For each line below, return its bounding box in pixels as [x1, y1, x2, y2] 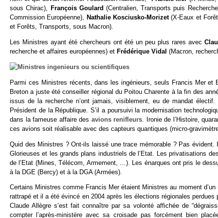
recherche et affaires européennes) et [10, 48, 117, 55]
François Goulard [50, 4, 106, 12]
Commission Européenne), [10, 14, 87, 21]
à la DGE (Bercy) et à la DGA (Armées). [10, 168, 122, 176]
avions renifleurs [91, 115, 143, 123]
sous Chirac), [10, 4, 51, 12]
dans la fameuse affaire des [10, 115, 91, 123]
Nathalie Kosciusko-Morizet [86, 14, 171, 21]
